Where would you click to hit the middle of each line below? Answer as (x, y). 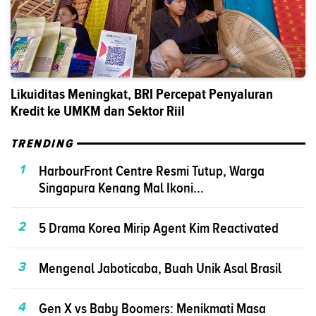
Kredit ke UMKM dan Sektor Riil (98, 111)
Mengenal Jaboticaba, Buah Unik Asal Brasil (160, 268)
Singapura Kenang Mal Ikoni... (121, 187)
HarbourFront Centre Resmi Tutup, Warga (152, 170)
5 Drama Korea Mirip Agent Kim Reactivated (159, 227)
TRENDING (42, 144)
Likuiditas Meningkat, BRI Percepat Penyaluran (142, 94)
